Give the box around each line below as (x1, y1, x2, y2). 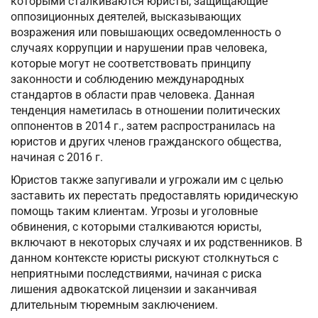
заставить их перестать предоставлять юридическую (11, 189, 298, 203)
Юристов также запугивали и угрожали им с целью (11, 173, 283, 187)
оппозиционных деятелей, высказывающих (11, 10, 241, 24)
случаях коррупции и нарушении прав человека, (11, 41, 267, 55)
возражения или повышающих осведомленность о (11, 26, 281, 40)
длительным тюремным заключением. (11, 298, 218, 312)
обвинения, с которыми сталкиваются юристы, (11, 220, 261, 234)
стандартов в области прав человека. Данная (11, 88, 255, 102)
